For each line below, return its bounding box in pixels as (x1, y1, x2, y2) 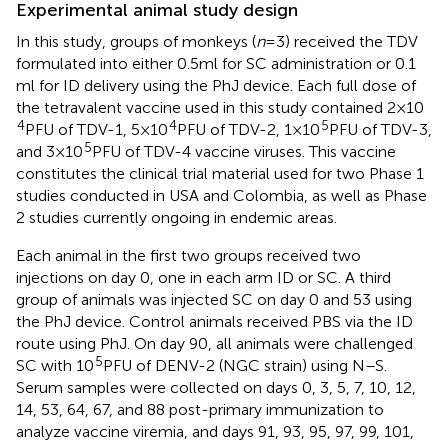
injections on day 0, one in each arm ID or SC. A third (16, 267, 391, 287)
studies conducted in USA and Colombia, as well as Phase (16, 185, 427, 205)
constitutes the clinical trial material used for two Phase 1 (16, 163, 424, 183)
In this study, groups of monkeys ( (16, 31, 256, 51)
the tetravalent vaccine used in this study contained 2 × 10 (16, 97, 424, 117)
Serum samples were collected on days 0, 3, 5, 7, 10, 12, (16, 377, 416, 397)
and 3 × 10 (16, 141, 83, 161)
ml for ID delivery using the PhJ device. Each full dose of (16, 75, 416, 95)
